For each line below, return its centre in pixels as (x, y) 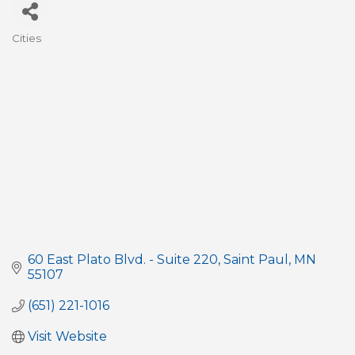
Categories (61, 51)
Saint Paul (256, 260)
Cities (27, 38)
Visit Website (67, 337)
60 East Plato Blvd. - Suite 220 (123, 260)
